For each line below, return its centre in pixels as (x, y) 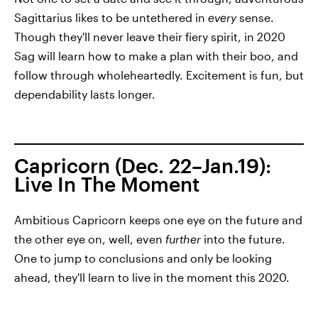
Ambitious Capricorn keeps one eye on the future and (158, 219)
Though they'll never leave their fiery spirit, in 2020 (150, 36)
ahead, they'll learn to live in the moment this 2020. (152, 277)
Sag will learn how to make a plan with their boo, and (156, 55)
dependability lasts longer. (85, 94)
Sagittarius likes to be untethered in (111, 17)
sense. (255, 17)
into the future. (243, 238)
